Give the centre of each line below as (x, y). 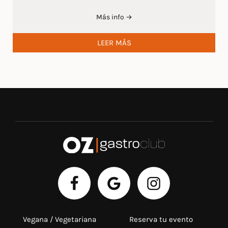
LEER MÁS (114, 42)
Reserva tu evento (161, 220)
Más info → (114, 17)
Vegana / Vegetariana (60, 220)
